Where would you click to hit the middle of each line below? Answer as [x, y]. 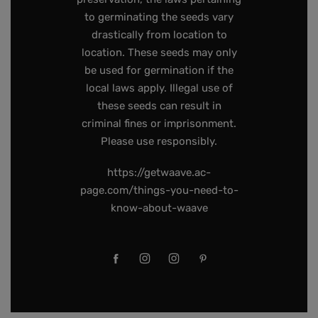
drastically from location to [159, 35]
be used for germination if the [159, 71]
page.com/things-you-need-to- [159, 190]
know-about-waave [159, 208]
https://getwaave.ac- [159, 172]
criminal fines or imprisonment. [159, 124]
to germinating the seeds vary [159, 17]
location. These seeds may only [159, 53]
